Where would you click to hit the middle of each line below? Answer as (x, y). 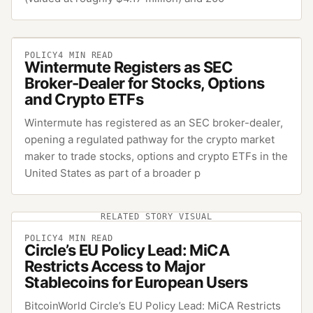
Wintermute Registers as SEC (129, 67)
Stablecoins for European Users (136, 283)
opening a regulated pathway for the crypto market (150, 140)
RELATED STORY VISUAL (156, 217)
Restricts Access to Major (115, 267)
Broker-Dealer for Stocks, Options (145, 83)
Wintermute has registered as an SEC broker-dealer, (154, 123)
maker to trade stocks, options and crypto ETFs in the (156, 156)
